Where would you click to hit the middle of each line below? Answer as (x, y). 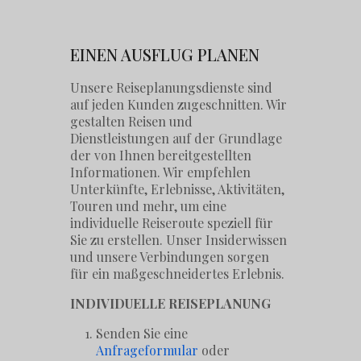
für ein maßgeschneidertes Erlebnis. (178, 273)
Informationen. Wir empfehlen (161, 172)
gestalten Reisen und (132, 121)
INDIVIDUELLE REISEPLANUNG (171, 303)
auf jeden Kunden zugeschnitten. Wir (179, 104)
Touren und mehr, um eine (149, 205)
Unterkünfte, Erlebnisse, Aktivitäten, (178, 189)
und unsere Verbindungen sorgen (170, 256)
